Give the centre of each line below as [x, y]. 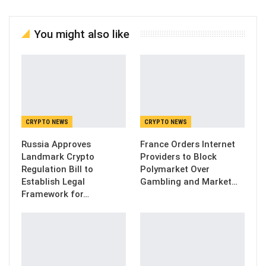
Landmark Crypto [58, 156]
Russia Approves [56, 144]
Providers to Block [178, 156]
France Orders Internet [188, 144]
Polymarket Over [175, 169]
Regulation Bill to [57, 169]
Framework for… [55, 194]
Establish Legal [53, 181]
